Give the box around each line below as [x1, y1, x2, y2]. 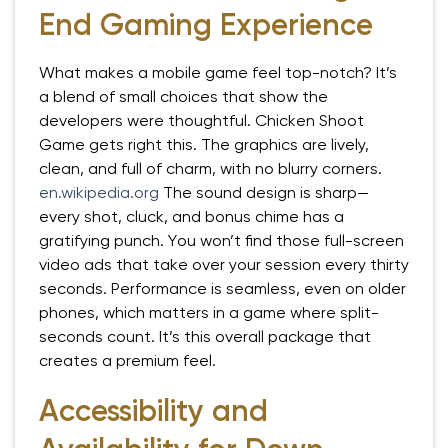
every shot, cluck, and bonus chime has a [39, 208, 344, 226]
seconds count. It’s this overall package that [39, 328, 371, 346]
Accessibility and [39, 397, 268, 430]
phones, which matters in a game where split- [39, 304, 379, 322]
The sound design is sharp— [159, 184, 369, 202]
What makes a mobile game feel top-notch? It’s [39, 64, 397, 82]
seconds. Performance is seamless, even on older [39, 280, 406, 298]
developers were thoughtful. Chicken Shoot [39, 112, 364, 130]
